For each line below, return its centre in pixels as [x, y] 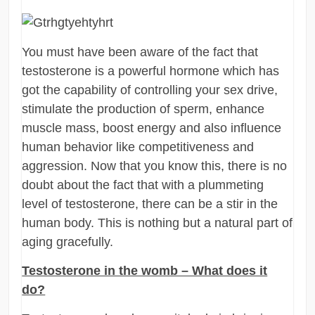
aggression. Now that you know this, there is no [155, 166]
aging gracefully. [68, 242]
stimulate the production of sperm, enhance [143, 109]
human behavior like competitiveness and [138, 147]
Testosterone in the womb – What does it [145, 270]
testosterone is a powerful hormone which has [151, 71]
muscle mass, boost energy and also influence [152, 128]
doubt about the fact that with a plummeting [143, 185]
